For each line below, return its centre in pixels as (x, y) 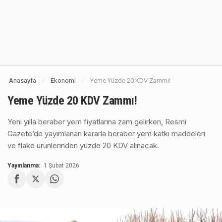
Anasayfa (23, 81)
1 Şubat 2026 (61, 166)
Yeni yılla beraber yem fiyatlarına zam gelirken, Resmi (97, 122)
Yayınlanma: (24, 166)
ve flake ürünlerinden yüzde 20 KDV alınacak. (83, 145)
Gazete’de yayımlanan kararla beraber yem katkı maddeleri (106, 134)
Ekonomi (63, 81)
